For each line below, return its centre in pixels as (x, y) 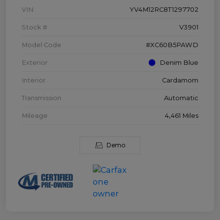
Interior (34, 80)
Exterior (35, 63)
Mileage (35, 116)
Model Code (41, 45)
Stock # (34, 27)
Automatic (181, 98)
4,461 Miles (181, 116)
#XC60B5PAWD (172, 45)
